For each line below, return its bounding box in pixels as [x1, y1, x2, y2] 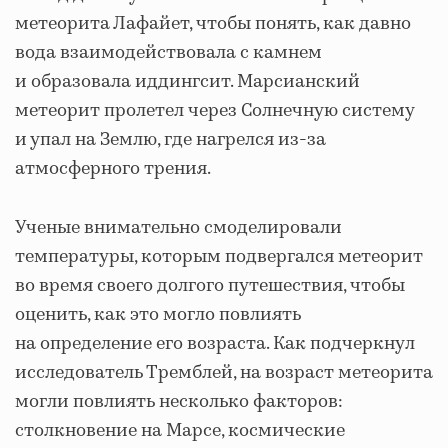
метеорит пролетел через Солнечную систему [15, 98, 414, 124]
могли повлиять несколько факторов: [15, 389, 343, 415]
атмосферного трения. [15, 156, 211, 182]
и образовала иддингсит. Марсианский [15, 69, 360, 95]
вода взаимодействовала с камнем [15, 40, 322, 66]
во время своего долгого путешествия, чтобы [15, 273, 405, 299]
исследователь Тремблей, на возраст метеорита [15, 360, 433, 386]
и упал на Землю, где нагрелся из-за [15, 127, 326, 153]
